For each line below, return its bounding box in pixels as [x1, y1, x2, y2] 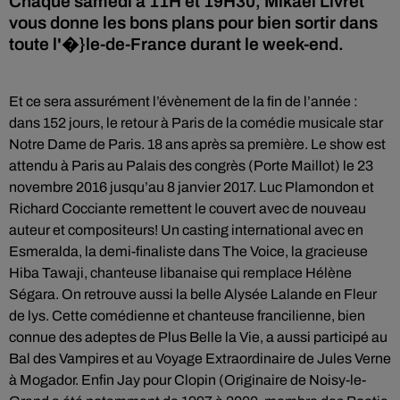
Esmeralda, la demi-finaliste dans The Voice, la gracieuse [9, 244, 368, 259]
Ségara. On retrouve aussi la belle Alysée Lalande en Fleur [9, 287, 377, 302]
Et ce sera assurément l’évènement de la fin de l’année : [9, 94, 358, 109]
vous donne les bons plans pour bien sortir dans [9, 13, 378, 32]
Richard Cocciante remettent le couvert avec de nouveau [9, 201, 366, 216]
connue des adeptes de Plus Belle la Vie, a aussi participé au [9, 329, 387, 345]
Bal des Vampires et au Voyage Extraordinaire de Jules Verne [9, 351, 391, 366]
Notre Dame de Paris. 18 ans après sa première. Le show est [9, 137, 386, 152]
